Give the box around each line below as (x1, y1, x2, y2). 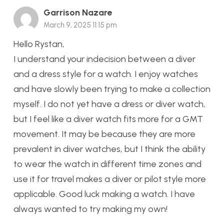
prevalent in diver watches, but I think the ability (13, 143, 205, 155)
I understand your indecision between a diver (13, 53, 195, 65)
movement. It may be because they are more (13, 128, 195, 140)
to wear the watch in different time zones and (13, 158, 201, 170)
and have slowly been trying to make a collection (13, 83, 210, 95)
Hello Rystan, (13, 38, 64, 50)
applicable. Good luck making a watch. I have (13, 188, 195, 200)
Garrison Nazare (43, 6, 112, 18)
